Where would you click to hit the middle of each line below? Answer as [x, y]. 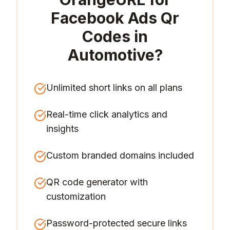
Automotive [111, 55]
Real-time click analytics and [107, 114]
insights [62, 129]
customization [76, 196]
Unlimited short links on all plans [114, 88]
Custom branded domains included [120, 155]
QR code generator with [97, 182]
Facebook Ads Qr [115, 18]
